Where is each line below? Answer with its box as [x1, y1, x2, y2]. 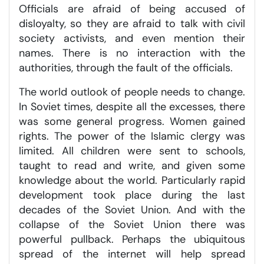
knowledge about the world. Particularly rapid [19, 173, 245, 187]
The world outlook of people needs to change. [19, 84, 245, 99]
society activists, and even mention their [19, 31, 245, 45]
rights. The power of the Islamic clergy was [19, 128, 245, 143]
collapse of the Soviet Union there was [19, 217, 245, 232]
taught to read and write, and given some [19, 158, 245, 173]
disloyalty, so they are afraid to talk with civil [19, 16, 245, 31]
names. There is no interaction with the [19, 45, 245, 60]
